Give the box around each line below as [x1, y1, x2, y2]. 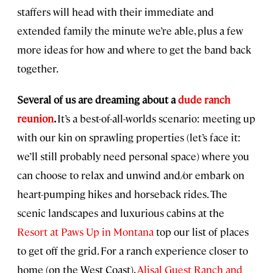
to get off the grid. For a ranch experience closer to [17, 244, 248, 258]
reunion [17, 112, 54, 126]
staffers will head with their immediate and [17, 5, 214, 19]
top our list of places [154, 225, 249, 239]
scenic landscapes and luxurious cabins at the [17, 206, 224, 220]
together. [17, 62, 58, 76]
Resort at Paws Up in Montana [17, 225, 154, 239]
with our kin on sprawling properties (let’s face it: [17, 130, 241, 144]
